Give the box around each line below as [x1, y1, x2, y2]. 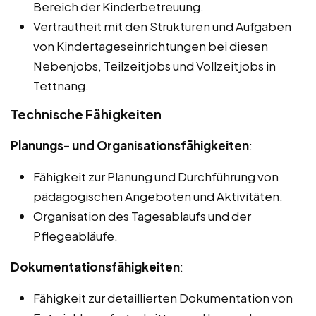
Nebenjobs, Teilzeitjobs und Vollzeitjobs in [33, 58, 276, 74]
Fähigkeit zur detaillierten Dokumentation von [33, 290, 293, 306]
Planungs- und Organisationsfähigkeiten [11, 138, 249, 154]
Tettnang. [33, 78, 89, 94]
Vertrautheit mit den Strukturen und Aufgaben [33, 18, 291, 35]
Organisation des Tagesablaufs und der [33, 208, 251, 224]
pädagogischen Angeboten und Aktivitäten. [33, 188, 283, 205]
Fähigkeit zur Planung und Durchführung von [33, 169, 279, 185]
